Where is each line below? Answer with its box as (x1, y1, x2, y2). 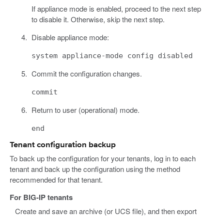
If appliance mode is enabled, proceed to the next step (31, 3, 201, 14)
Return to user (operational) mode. (31, 105, 139, 115)
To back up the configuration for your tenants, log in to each (10, 153, 196, 163)
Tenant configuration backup (10, 141, 116, 150)
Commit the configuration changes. (31, 68, 142, 79)
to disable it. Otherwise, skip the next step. (31, 14, 165, 25)
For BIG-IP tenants (10, 191, 73, 202)
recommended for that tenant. (10, 174, 103, 185)
